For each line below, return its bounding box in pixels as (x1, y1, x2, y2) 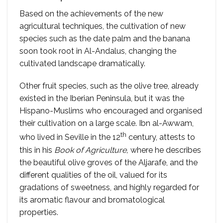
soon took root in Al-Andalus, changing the (19, 46, 176, 56)
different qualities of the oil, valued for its (19, 170, 167, 180)
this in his (19, 145, 54, 155)
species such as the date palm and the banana (19, 33, 190, 43)
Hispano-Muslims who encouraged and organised (19, 106, 202, 116)
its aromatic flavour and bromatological (19, 195, 165, 205)
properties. (19, 207, 58, 217)
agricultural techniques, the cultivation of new (19, 21, 186, 31)
